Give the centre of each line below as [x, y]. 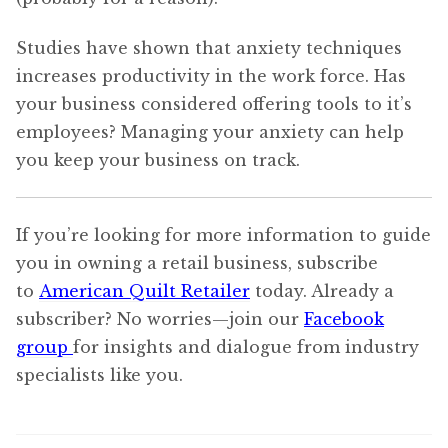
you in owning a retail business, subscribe [197, 262]
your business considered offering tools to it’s [214, 104]
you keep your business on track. [158, 160]
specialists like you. [99, 374]
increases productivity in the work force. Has [211, 76]
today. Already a [322, 290]
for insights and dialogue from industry [246, 346]
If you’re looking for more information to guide [223, 234]
